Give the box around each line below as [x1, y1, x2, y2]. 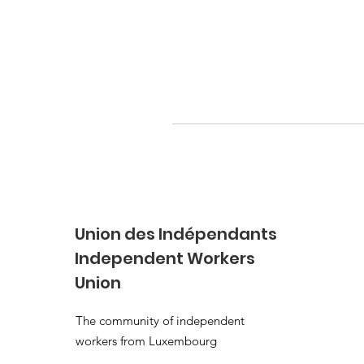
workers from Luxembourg [76, 333, 220, 349]
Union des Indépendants [75, 223, 277, 245]
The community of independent [76, 313, 245, 328]
